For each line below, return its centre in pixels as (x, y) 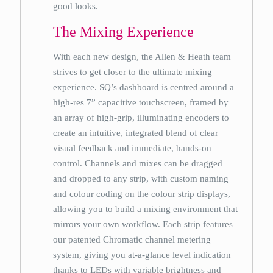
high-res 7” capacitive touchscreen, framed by (141, 102)
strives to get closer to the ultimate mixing (133, 72)
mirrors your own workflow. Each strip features (143, 224)
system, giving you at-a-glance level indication (142, 255)
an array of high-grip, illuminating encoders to (141, 118)
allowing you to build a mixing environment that (146, 209)
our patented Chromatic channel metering (132, 239)
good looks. (76, 6)
